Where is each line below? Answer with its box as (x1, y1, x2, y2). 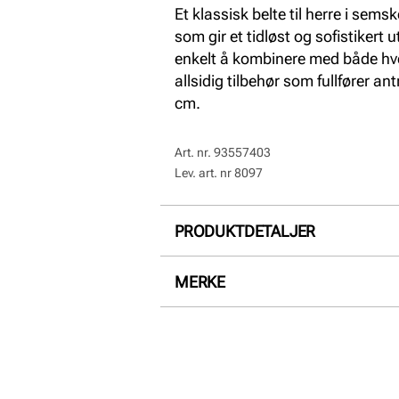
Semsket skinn (249, 266, 351, 285)
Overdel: (189, 266, 249, 285)
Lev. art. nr (175, 166, 234, 180)
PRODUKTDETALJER (175, 221, 316, 240)
